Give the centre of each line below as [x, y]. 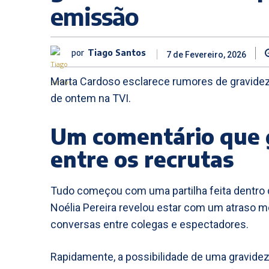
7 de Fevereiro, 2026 [206, 55]
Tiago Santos [117, 53]
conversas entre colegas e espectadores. [150, 224]
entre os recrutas [142, 159]
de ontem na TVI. [91, 98]
